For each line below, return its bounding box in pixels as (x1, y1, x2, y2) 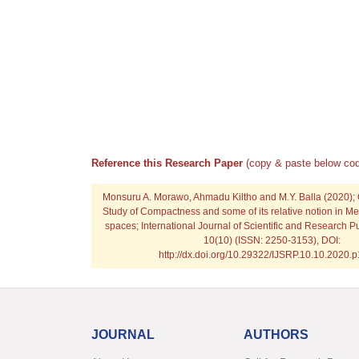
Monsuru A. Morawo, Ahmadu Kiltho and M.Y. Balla (102, 192, 324, 203)
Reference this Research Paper (91, 157, 246, 169)
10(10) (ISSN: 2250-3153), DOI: (204, 235, 341, 246)
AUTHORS (244, 328, 309, 341)
